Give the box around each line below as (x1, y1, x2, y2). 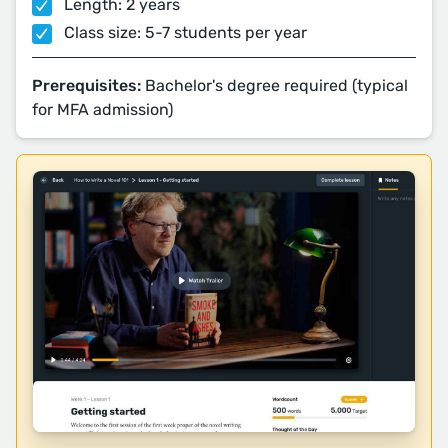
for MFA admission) (32, 100, 173, 119)
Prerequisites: (32, 76, 141, 95)
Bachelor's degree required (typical (141, 76, 408, 95)
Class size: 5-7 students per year (60, 23, 307, 42)
